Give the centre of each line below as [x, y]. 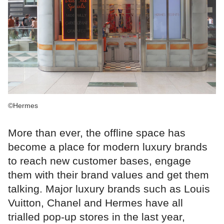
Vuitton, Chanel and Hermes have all [95, 203]
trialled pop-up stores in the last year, [96, 217]
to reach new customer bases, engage [99, 161]
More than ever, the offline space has [97, 133]
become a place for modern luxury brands [108, 147]
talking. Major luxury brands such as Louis [109, 189]
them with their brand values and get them [108, 175]
